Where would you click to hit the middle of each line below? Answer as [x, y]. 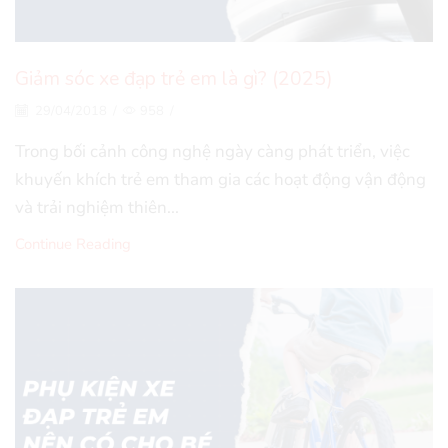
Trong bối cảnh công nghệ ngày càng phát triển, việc [212, 151]
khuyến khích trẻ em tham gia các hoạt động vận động [220, 179]
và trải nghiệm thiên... [97, 207]
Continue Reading [73, 243]
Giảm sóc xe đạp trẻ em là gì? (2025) [174, 79]
